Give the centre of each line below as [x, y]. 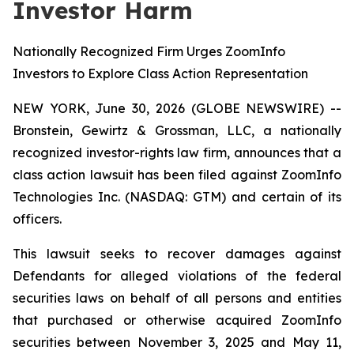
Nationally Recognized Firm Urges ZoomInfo [149, 51]
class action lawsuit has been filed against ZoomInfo [177, 175]
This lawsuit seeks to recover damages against [177, 254]
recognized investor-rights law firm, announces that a [177, 153]
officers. [37, 219]
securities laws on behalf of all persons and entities [177, 298]
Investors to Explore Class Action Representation [160, 73]
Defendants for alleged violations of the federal [177, 276]
